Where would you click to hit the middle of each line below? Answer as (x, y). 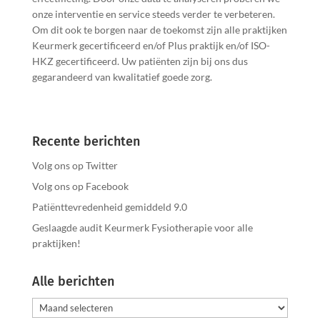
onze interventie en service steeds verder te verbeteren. (153, 14)
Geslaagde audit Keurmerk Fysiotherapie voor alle (142, 227)
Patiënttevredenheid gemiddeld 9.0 (109, 207)
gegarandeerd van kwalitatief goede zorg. (122, 77)
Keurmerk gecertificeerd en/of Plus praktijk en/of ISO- (151, 45)
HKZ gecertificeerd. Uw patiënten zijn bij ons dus (140, 61)
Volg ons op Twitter (75, 165)
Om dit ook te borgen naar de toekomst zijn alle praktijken (159, 30)
